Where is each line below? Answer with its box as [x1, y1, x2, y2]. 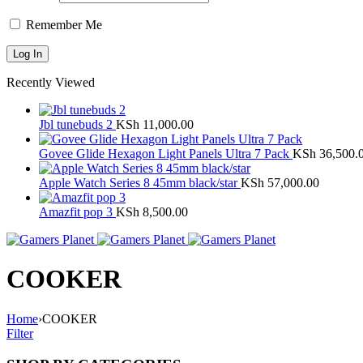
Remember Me [23, 17, 102, 32]
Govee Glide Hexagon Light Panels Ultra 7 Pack [39, 146, 293, 160]
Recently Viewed [6, 75, 95, 89]
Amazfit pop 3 [39, 204, 116, 219]
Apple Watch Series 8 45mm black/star [39, 175, 241, 190]
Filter [6, 326, 33, 340]
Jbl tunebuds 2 [39, 117, 116, 131]
